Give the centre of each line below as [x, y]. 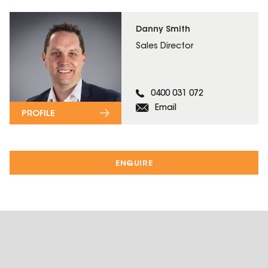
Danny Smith [163, 30]
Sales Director [165, 46]
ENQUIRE [134, 163]
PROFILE [38, 114]
